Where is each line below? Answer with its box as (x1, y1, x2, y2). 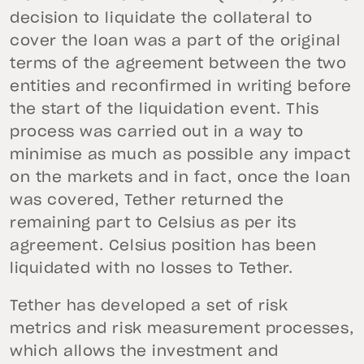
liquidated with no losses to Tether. (10, 262, 293, 277)
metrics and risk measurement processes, (10, 322, 354, 337)
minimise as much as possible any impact (10, 148, 351, 163)
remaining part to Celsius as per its (10, 216, 297, 232)
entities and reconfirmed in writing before (10, 80, 352, 95)
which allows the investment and (10, 344, 279, 360)
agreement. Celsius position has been (10, 239, 317, 254)
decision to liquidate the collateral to (10, 11, 313, 27)
